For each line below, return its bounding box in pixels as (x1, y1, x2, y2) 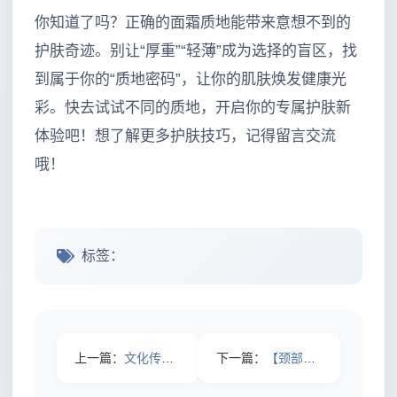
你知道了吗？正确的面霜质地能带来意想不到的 (35, 13, 351, 31)
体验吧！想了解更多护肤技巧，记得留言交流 (35, 127, 336, 144)
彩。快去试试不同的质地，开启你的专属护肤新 (35, 98, 351, 116)
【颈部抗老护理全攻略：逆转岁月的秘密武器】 (266, 351, 303, 366)
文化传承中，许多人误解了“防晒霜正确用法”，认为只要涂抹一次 (124, 351, 161, 366)
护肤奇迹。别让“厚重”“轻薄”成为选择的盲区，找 (35, 42, 357, 59)
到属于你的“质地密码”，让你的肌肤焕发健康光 (35, 70, 346, 88)
